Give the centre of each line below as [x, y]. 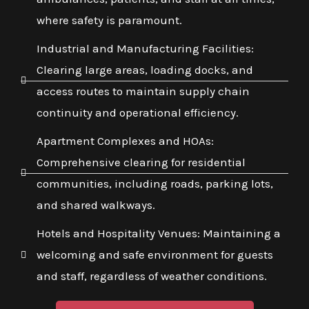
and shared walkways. [96, 205]
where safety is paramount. [109, 20]
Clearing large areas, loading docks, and [144, 70]
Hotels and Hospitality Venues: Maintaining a [158, 233]
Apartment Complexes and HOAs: [125, 141]
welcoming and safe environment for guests [154, 255]
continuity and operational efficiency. [137, 113]
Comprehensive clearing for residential [141, 162]
